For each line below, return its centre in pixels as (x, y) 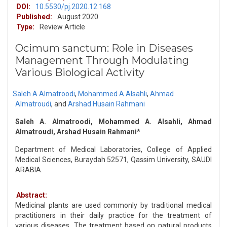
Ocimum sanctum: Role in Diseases (104, 48)
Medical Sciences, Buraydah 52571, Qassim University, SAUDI (113, 160)
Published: (34, 17)
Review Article (62, 27)
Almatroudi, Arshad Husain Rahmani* (78, 132)
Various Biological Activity (80, 73)
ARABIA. (29, 170)
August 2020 (78, 17)
